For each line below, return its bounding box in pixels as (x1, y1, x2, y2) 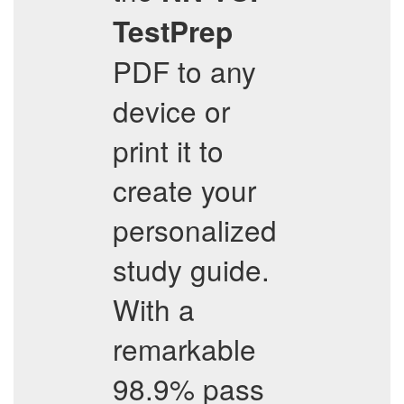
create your (113, 170, 256, 210)
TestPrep (113, 11, 233, 51)
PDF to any (113, 50, 256, 91)
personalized (113, 209, 277, 250)
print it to (113, 130, 224, 170)
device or (113, 90, 230, 131)
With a (113, 289, 195, 329)
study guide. (113, 249, 270, 289)
